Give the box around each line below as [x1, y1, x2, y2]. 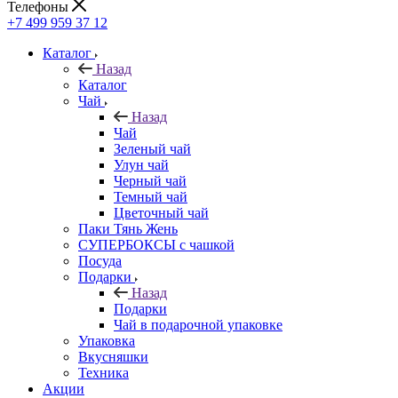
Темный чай [114, 188, 187, 204]
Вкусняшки [78, 348, 148, 364]
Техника [78, 364, 129, 380]
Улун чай [114, 156, 169, 172]
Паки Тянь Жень [78, 220, 178, 236]
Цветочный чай [114, 204, 209, 220]
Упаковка [78, 332, 135, 348]
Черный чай [114, 172, 187, 188]
